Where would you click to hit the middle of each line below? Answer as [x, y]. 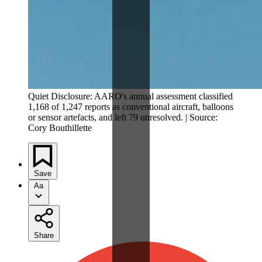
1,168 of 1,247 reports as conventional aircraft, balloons [131, 106]
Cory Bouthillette [60, 127]
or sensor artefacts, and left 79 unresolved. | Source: [123, 117]
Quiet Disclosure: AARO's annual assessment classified [130, 96]
